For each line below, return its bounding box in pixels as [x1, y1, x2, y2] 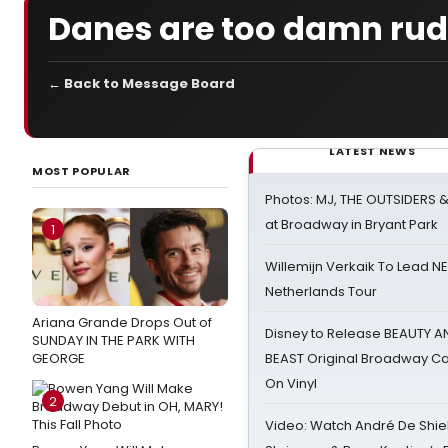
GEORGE [32, 349, 85, 368]
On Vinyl [265, 374, 317, 393]
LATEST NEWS [329, 143, 416, 159]
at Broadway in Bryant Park [265, 215, 438, 234]
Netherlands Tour [265, 282, 377, 301]
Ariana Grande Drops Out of [32, 313, 212, 332]
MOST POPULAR [32, 163, 131, 179]
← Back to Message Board [48, 74, 235, 93]
